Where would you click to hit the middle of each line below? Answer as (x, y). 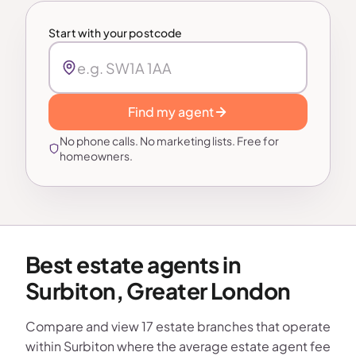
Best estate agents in (133, 264)
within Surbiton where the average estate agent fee (178, 346)
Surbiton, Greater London (158, 290)
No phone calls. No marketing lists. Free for (169, 141)
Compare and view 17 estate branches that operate (178, 326)
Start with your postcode (116, 33)
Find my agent (171, 112)
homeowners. (96, 156)
